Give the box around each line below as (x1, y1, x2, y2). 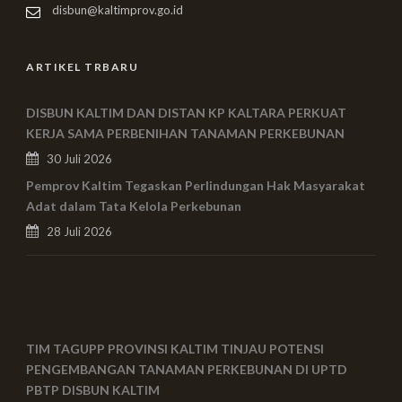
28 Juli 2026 (47, 224, 112, 240)
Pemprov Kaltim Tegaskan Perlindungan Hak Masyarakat (26, 178, 365, 194)
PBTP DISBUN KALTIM (26, 382, 160, 398)
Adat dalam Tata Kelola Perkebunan (26, 198, 241, 214)
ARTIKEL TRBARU (26, 60, 138, 74)
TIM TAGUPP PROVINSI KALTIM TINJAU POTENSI (26, 341, 324, 357)
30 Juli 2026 (47, 152, 112, 167)
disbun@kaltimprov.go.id (49, 3, 183, 18)
